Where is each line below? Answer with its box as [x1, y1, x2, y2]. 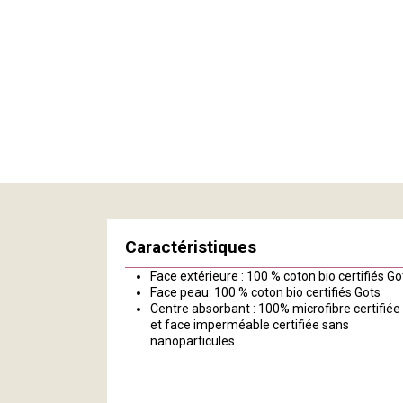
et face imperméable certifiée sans [150, 317, 350, 332]
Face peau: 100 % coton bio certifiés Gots [150, 284, 381, 300]
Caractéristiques [125, 236, 257, 257]
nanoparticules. [150, 333, 238, 348]
